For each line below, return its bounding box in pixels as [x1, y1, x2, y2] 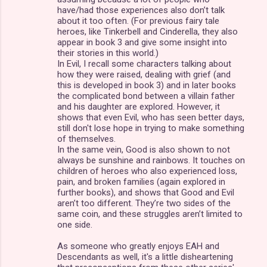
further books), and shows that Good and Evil [57, 187, 234, 198]
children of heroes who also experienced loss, [57, 165, 237, 176]
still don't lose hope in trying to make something [57, 122, 244, 133]
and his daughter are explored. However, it [57, 101, 220, 112]
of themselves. [57, 133, 116, 144]
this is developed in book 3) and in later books [57, 79, 236, 91]
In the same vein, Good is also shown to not [57, 144, 230, 155]
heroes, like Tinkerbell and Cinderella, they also [57, 26, 238, 37]
